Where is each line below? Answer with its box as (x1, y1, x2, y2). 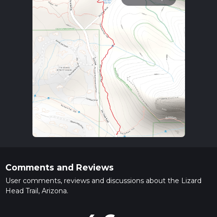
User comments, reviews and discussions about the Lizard (5, 176, 201, 186)
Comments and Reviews (5, 162, 114, 173)
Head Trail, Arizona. (5, 186, 68, 196)
